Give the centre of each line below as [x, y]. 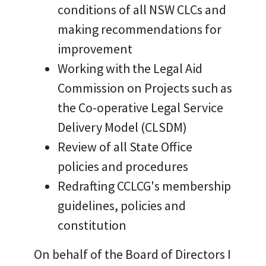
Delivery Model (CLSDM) [122, 127]
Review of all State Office [125, 147]
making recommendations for [139, 29]
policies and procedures [123, 166]
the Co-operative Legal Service [140, 107]
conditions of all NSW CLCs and [142, 9]
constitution [92, 225]
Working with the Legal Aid [130, 68]
